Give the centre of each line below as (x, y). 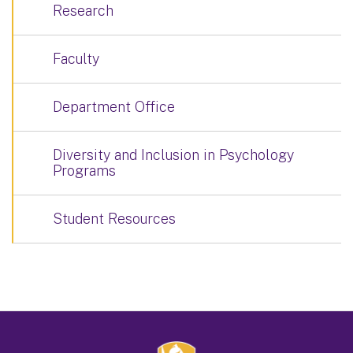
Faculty (76, 58)
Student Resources (114, 218)
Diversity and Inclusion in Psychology (173, 154)
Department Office (114, 106)
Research (83, 10)
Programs (84, 170)
